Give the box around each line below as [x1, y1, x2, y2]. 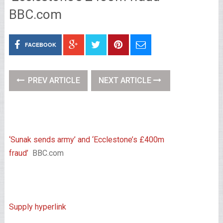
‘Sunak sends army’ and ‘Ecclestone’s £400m [8, 135, 164, 144]
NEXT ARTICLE [98, 76, 153, 85]
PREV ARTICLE [25, 76, 80, 85]
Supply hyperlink [8, 202, 66, 212]
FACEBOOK [24, 41, 56, 48]
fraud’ [8, 148, 28, 158]
